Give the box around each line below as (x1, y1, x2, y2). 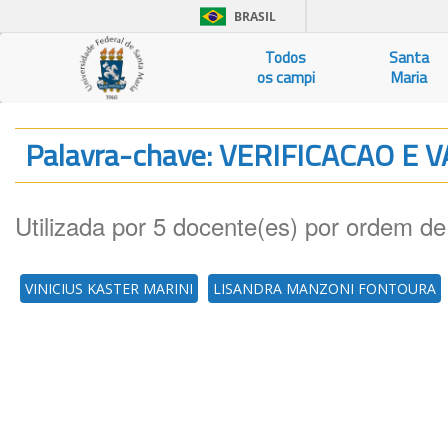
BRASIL (234, 8, 276, 25)
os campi (256, 66, 315, 89)
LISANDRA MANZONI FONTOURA (213, 279, 436, 298)
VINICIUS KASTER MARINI (25, 279, 193, 298)
